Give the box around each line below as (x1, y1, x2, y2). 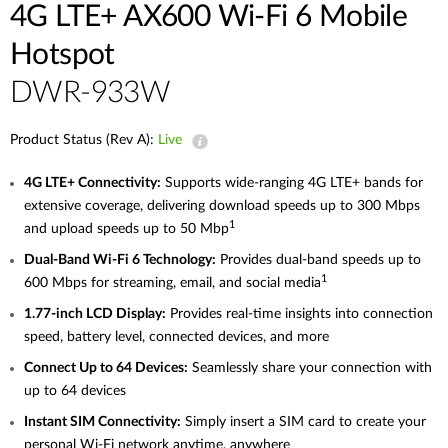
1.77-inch (24, 307, 86, 321)
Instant (24, 415, 70, 429)
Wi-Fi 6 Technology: (93, 253, 216, 267)
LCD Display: (86, 307, 166, 321)
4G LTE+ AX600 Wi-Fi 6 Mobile (10, 2, 408, 32)
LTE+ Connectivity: (45, 176, 161, 190)
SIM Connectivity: (70, 415, 181, 429)
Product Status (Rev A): (10, 133, 158, 147)
